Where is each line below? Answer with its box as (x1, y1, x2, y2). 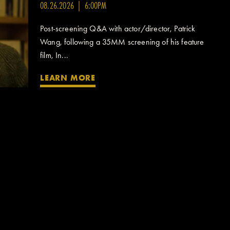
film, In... (40, 50, 68, 60)
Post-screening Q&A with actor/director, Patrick (40, 24, 196, 33)
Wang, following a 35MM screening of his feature (40, 37, 204, 47)
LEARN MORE (40, 72, 96, 83)
